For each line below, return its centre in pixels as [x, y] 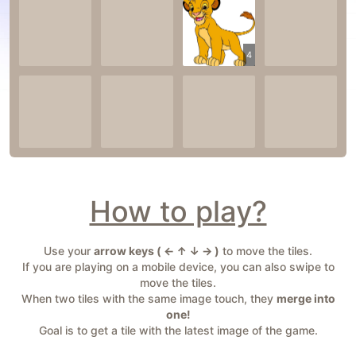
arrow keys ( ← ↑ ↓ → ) [157, 251]
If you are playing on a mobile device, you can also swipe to [178, 267]
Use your [69, 251]
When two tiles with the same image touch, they [147, 298]
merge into [306, 298]
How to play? [178, 211]
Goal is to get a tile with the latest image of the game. [178, 330]
